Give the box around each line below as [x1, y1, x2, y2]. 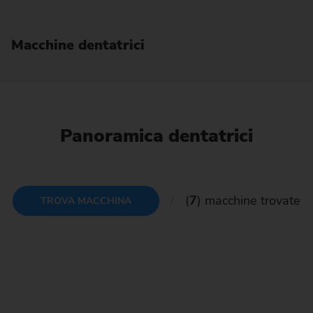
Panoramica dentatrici [60, 124, 253, 149]
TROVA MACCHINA [41, 194, 131, 208]
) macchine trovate [196, 192, 300, 210]
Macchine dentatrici [11, 36, 145, 55]
